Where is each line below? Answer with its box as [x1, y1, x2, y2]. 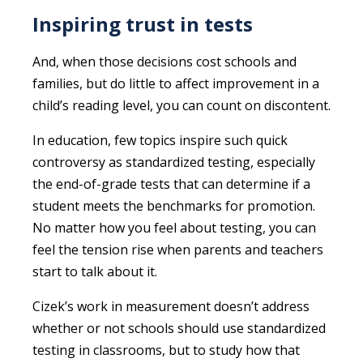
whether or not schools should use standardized [32, 318, 326, 337]
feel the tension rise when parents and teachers [32, 240, 323, 258]
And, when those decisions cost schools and [32, 52, 297, 70]
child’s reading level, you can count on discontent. [32, 96, 331, 114]
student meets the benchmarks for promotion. [32, 196, 315, 215]
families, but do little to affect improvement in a [32, 74, 319, 92]
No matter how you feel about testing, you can [32, 218, 316, 237]
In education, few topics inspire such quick [32, 130, 288, 149]
